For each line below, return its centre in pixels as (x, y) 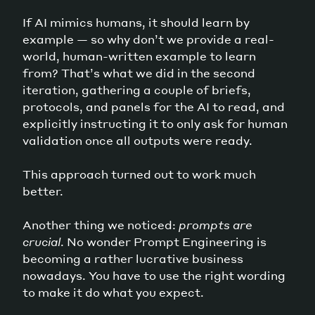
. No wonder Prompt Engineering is (163, 242)
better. (43, 191)
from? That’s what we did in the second (139, 73)
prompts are (216, 225)
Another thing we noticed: (101, 225)
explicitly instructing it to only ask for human (155, 124)
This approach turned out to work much (139, 174)
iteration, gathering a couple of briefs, (137, 90)
